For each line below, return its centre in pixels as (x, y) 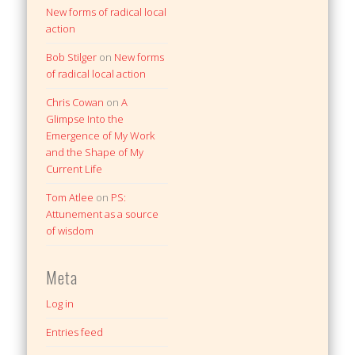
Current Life (74, 168)
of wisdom (70, 230)
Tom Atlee (70, 197)
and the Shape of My (95, 152)
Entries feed (75, 332)
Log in (60, 304)
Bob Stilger (72, 57)
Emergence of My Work (101, 135)
